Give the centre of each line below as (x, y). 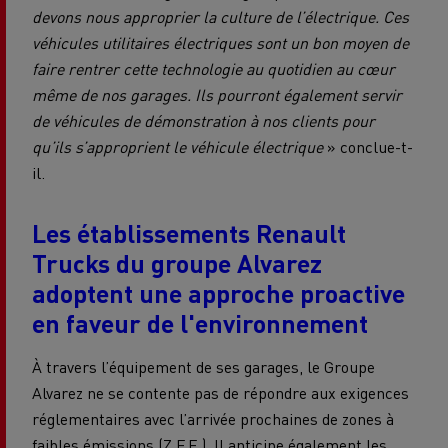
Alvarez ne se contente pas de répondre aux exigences (220, 392)
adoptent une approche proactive (218, 292)
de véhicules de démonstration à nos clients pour (203, 120)
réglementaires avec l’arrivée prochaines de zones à (213, 418)
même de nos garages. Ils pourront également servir (217, 94)
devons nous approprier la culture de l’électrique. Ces (220, 16)
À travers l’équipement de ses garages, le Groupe (203, 366)
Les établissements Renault (189, 232)
